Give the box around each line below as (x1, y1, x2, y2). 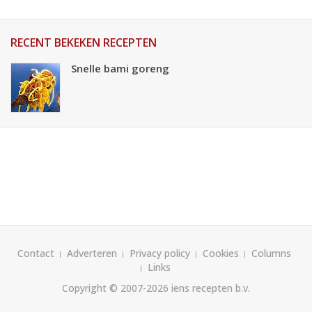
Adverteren (67, 247, 117, 260)
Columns (251, 247, 291, 260)
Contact (17, 247, 54, 260)
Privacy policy (130, 247, 190, 260)
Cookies (203, 247, 239, 260)
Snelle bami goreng (71, 61, 169, 75)
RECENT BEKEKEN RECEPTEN (10, 35, 157, 50)
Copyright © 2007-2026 (62, 281, 169, 295)
